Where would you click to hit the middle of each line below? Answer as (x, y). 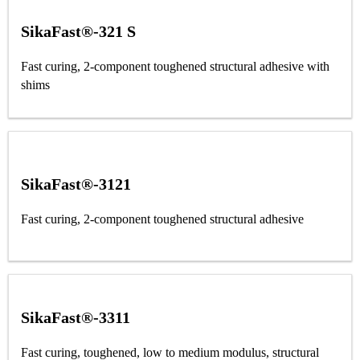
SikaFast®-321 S (78, 31)
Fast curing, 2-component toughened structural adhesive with (175, 66)
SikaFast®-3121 (76, 184)
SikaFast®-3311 (76, 317)
